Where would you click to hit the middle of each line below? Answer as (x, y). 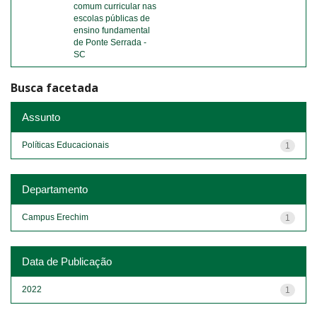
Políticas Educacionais (65, 145)
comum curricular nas (115, 6)
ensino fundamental (112, 30)
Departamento (55, 189)
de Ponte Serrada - (110, 42)
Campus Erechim (55, 217)
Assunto (41, 117)
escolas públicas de (112, 18)
